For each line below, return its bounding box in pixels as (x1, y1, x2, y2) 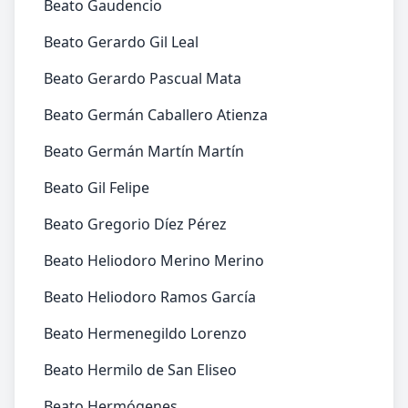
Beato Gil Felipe (44, 178, 149, 198)
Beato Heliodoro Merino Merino (44, 250, 264, 270)
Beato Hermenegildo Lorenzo (44, 323, 247, 343)
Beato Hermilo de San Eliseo (44, 360, 237, 380)
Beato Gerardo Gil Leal (44, 32, 199, 52)
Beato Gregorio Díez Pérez (44, 214, 227, 234)
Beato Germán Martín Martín (44, 141, 244, 161)
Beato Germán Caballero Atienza (44, 105, 268, 125)
